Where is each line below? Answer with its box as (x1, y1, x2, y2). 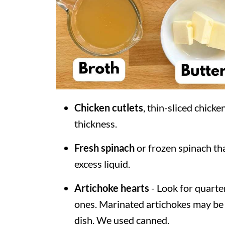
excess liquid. (74, 158, 130, 170)
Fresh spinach (74, 142, 135, 154)
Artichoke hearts (74, 182, 149, 194)
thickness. (74, 118, 117, 130)
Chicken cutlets (74, 101, 143, 114)
